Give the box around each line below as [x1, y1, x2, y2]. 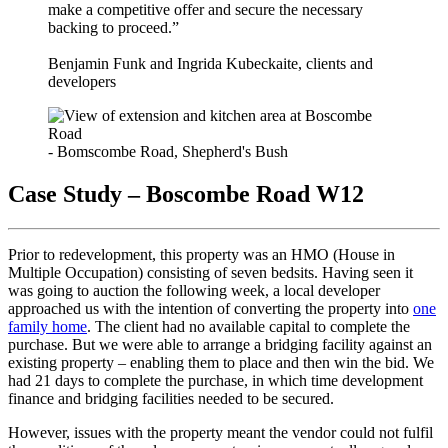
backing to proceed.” [48, 19, 179, 37]
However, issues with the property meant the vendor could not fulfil [8, 424, 433, 442]
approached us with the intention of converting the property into [8, 300, 413, 318]
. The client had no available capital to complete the [87, 318, 410, 336]
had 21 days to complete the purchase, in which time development [8, 372, 423, 390]
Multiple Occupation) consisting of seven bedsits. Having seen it [8, 264, 413, 282]
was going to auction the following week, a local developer [8, 282, 380, 300]
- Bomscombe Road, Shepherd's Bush [48, 143, 288, 161]
